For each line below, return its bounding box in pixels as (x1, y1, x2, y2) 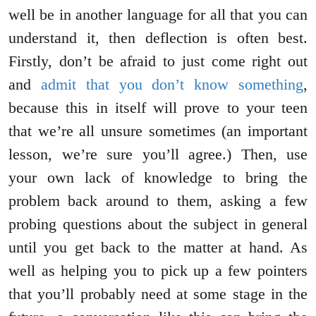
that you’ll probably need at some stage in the (8, 285, 308, 303)
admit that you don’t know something (40, 75, 304, 94)
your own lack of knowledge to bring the (8, 169, 308, 187)
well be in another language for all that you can (8, 6, 308, 24)
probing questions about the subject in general (8, 215, 308, 233)
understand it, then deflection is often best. (8, 29, 308, 47)
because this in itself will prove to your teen (8, 99, 308, 117)
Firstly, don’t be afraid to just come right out (8, 52, 308, 71)
